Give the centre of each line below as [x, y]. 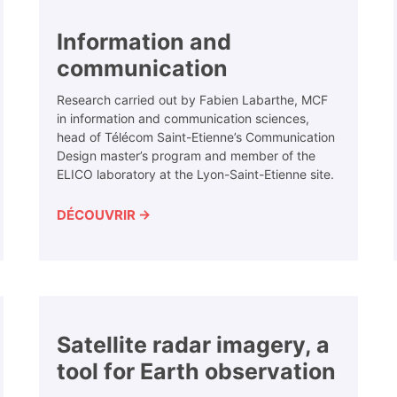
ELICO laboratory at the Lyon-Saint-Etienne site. [195, 175]
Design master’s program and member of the [186, 156]
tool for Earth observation [196, 372]
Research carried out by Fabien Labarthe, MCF [192, 100]
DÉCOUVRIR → [104, 215]
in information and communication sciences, [183, 119]
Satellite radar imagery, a [193, 345]
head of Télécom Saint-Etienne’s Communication [196, 137]
